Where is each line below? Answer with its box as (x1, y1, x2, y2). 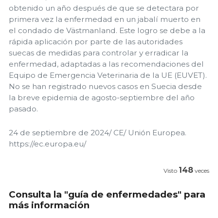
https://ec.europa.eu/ (9, 139, 86, 148)
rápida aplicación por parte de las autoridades (9, 37, 182, 47)
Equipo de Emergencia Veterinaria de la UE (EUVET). (9, 71, 207, 80)
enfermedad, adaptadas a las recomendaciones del (9, 59, 204, 69)
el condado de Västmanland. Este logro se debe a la (9, 26, 205, 36)
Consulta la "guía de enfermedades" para (9, 189, 205, 200)
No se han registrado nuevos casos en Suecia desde (9, 82, 202, 91)
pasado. (9, 104, 38, 114)
